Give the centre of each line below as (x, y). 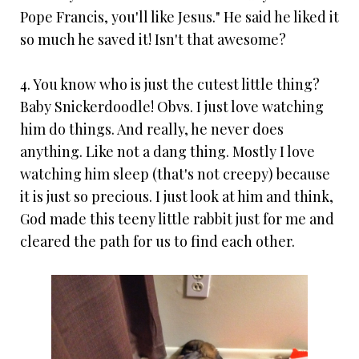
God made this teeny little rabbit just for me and (177, 218)
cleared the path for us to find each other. (157, 241)
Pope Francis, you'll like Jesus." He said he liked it (179, 16)
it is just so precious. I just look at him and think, (177, 196)
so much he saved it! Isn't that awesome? (153, 39)
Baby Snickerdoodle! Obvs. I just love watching (172, 106)
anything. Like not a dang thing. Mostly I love (167, 151)
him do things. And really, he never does (152, 129)
